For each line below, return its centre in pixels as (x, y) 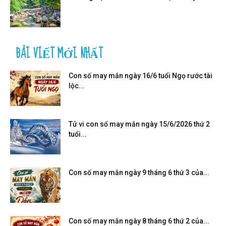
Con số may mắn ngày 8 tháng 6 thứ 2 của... (139, 221)
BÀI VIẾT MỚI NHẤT (60, 53)
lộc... (77, 86)
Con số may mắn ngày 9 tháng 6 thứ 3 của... (139, 172)
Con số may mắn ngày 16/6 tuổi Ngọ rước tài (140, 75)
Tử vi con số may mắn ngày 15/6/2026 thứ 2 (139, 124)
